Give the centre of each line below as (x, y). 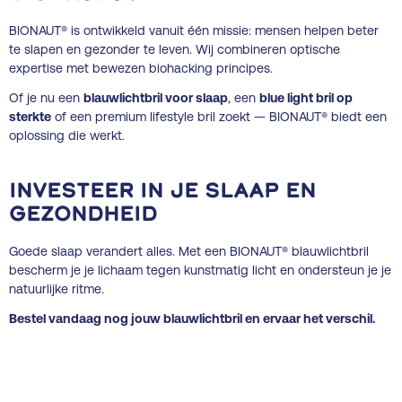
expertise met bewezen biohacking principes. (141, 68)
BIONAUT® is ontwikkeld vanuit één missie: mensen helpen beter (194, 30)
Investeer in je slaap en (162, 192)
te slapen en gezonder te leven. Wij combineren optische (175, 49)
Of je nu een (46, 97)
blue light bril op (306, 97)
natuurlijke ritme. (57, 288)
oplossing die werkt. (67, 135)
